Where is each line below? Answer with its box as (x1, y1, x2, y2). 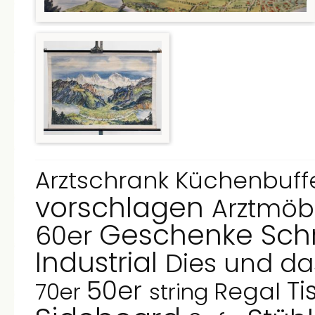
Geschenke (99, 216, 261, 255)
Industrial (35, 243, 165, 282)
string (149, 277, 214, 307)
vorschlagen (35, 188, 212, 227)
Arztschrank (35, 164, 175, 197)
